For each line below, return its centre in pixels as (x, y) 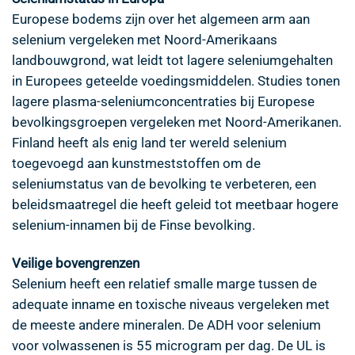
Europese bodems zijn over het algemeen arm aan (161, 19)
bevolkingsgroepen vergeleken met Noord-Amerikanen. (177, 122)
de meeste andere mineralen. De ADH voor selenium (166, 325)
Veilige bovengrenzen (76, 263)
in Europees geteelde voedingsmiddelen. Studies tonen (176, 81)
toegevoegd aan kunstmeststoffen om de (136, 164)
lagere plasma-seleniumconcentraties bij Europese (163, 102)
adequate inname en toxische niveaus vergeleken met (171, 305)
